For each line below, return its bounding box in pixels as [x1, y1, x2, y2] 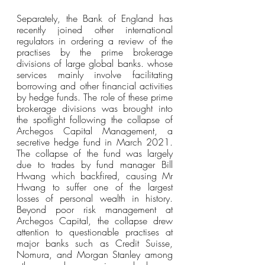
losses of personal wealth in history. [17, 192, 173, 205]
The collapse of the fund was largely [17, 147, 173, 160]
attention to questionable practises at [17, 225, 173, 238]
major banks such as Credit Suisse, [17, 237, 173, 250]
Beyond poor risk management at [17, 203, 173, 216]
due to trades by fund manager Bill [17, 158, 173, 171]
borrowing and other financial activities [17, 79, 173, 92]
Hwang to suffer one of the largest [17, 180, 173, 193]
